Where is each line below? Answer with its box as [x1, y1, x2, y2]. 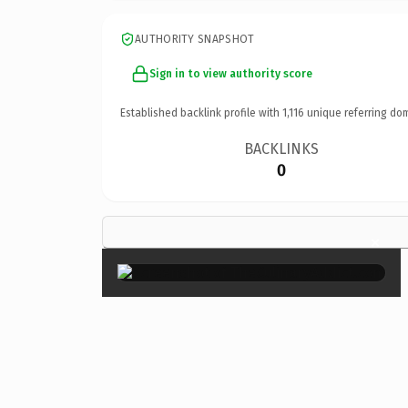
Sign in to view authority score [149, 66, 312, 80]
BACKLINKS [244, 139, 320, 158]
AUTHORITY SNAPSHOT [135, 32, 255, 46]
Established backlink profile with [120, 106, 282, 119]
